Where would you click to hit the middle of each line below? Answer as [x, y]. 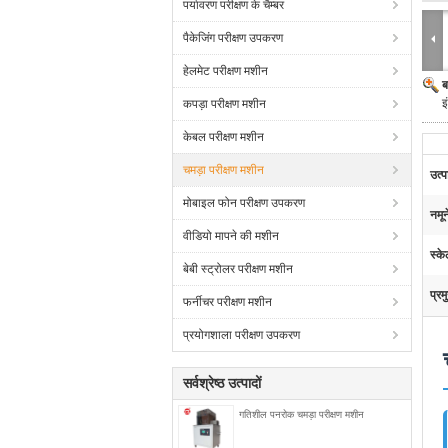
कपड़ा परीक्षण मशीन [224, 104]
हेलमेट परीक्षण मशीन [225, 71]
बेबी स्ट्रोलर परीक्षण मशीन [238, 269]
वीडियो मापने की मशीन [231, 236]
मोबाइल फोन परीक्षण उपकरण [244, 203]
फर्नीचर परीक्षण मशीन [227, 302]
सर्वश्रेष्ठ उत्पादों [222, 383]
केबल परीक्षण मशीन [223, 137]
